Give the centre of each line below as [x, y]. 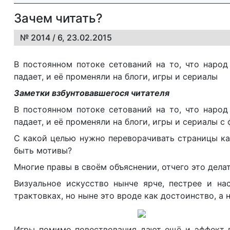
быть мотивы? [43, 150]
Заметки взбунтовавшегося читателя [92, 93]
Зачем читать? [58, 18]
